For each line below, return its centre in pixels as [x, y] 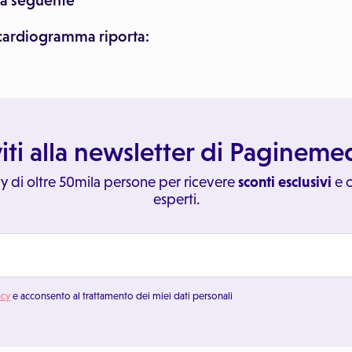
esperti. [176, 199]
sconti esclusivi [284, 182]
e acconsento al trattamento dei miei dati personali [121, 296]
